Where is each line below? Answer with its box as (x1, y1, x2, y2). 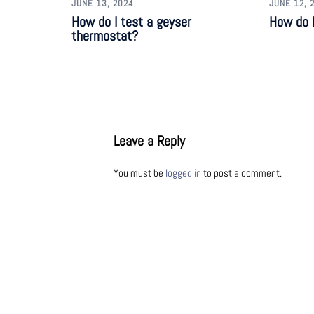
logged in (165, 165, 201, 179)
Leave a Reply (114, 131, 185, 150)
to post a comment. (201, 165, 282, 179)
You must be (114, 165, 165, 179)
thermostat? (71, 26, 138, 45)
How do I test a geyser (71, 12, 191, 31)
